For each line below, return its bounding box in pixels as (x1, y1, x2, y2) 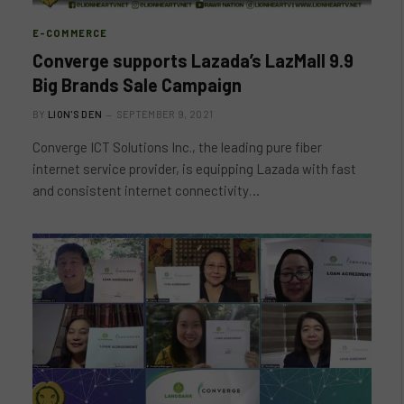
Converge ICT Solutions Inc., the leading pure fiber (32, 139, 322, 155)
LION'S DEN (48, 108, 103, 120)
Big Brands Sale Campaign (32, 74, 242, 96)
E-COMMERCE (32, 27, 107, 39)
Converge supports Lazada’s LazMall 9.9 (32, 50, 353, 71)
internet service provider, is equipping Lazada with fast (32, 161, 356, 177)
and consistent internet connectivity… (32, 182, 260, 198)
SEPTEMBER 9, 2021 (116, 108, 214, 120)
